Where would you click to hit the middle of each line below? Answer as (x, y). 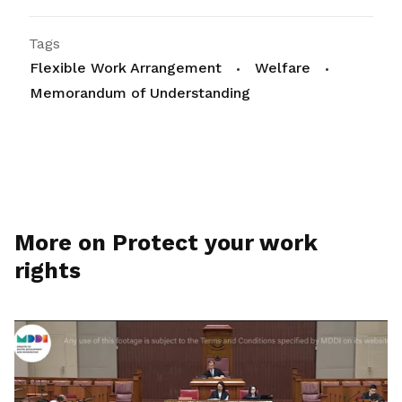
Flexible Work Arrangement (126, 68)
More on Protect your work (166, 243)
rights (48, 271)
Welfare (283, 68)
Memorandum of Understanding (140, 93)
